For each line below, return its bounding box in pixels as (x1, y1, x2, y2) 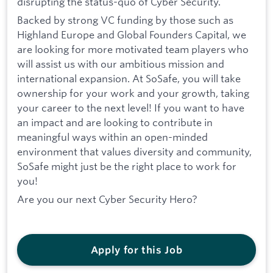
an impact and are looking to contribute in (17, 116, 213, 129)
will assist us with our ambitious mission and (17, 57, 224, 71)
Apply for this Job (90, 244, 183, 257)
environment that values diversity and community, (17, 145, 252, 158)
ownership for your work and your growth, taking (17, 87, 249, 100)
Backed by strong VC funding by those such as (17, 13, 233, 27)
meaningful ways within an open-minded (17, 130, 208, 144)
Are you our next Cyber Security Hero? (17, 192, 197, 205)
